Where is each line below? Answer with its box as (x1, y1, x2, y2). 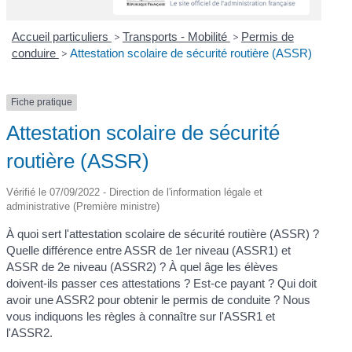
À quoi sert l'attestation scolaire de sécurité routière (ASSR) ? (6, 226, 320, 240)
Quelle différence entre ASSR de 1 (6, 243, 182, 257)
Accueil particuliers (11, 30, 112, 44)
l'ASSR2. (6, 325, 53, 339)
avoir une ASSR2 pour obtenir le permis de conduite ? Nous (6, 292, 311, 306)
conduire (11, 46, 59, 60)
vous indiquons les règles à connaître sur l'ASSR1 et (6, 309, 276, 323)
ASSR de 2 (6, 259, 64, 273)
